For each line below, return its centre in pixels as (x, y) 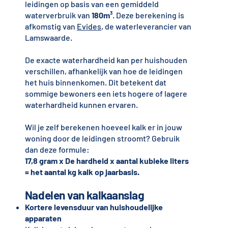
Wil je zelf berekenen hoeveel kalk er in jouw (103, 127)
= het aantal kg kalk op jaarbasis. (82, 172)
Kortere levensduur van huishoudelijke (94, 207)
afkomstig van (51, 26)
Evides (89, 26)
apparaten (43, 218)
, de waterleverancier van (146, 26)
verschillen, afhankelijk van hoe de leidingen (104, 71)
